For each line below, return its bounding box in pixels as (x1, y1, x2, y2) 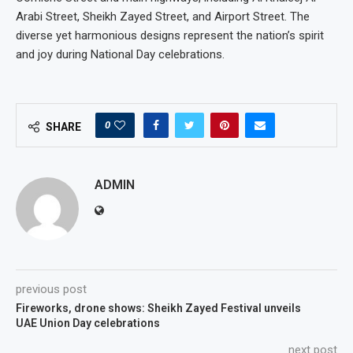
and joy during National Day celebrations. (16, 46, 225, 61)
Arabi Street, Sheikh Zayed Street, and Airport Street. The (16, 9, 310, 24)
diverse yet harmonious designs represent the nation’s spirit (16, 28, 324, 43)
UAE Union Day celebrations (16, 316, 160, 329)
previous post (16, 281, 87, 296)
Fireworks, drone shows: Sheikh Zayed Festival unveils (16, 301, 301, 314)
